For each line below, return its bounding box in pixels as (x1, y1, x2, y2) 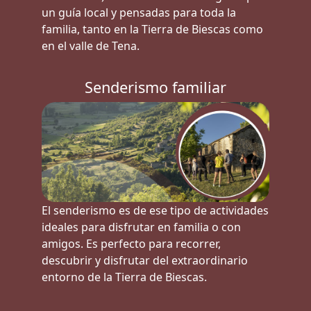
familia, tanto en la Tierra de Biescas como (41, 22, 263, 37)
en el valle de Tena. (41, 38, 140, 54)
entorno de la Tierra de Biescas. (41, 269, 207, 285)
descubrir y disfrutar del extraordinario (41, 252, 248, 268)
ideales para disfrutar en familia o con (41, 219, 241, 235)
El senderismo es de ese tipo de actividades (41, 202, 269, 218)
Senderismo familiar (85, 76, 226, 97)
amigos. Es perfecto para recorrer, (41, 235, 221, 251)
